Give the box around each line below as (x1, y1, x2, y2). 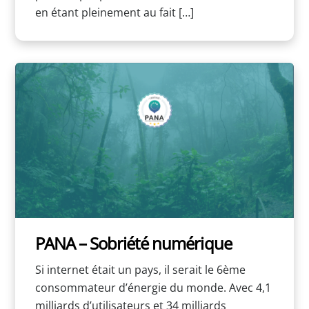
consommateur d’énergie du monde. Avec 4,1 (34, 280, 271, 296)
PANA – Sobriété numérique (34, 231, 232, 255)
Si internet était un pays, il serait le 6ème (34, 262, 246, 278)
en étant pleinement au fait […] (34, 5, 194, 21)
